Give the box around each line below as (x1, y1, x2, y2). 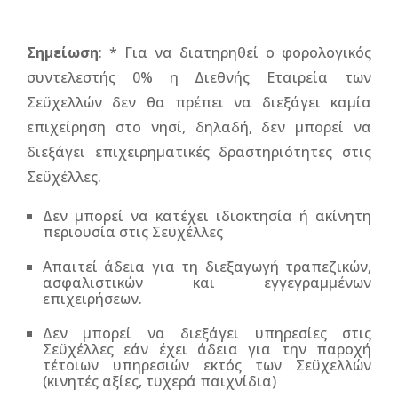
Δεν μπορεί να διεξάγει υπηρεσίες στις (43, 323, 371, 343)
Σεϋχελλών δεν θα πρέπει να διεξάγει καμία (27, 92, 371, 112)
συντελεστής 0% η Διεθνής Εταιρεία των (27, 68, 371, 87)
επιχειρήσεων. (43, 289, 142, 308)
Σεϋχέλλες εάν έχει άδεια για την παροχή (43, 339, 371, 359)
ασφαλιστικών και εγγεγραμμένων (43, 273, 371, 292)
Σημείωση (27, 43, 99, 62)
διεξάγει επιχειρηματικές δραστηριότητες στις (27, 142, 371, 162)
